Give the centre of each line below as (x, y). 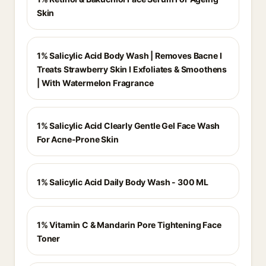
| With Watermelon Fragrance (95, 83)
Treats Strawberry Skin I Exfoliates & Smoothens (132, 69)
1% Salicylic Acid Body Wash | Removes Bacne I (129, 56)
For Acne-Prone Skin (78, 139)
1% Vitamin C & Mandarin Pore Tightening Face (129, 225)
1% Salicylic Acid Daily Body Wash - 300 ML (123, 182)
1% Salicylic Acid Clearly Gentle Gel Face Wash (129, 126)
